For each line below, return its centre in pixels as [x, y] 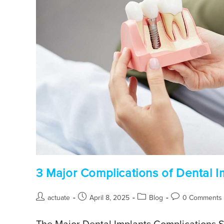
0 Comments [202, 197]
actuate [59, 197]
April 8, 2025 [109, 197]
